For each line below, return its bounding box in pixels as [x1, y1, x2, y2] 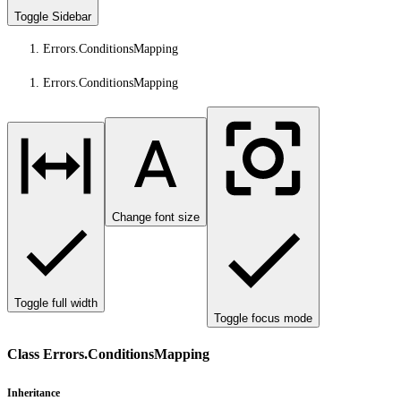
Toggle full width [14, 296, 98, 310]
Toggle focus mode [214, 311, 312, 325]
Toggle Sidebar [14, 10, 91, 23]
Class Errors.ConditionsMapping [7, 346, 209, 363]
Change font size [112, 210, 200, 224]
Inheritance [7, 387, 60, 399]
